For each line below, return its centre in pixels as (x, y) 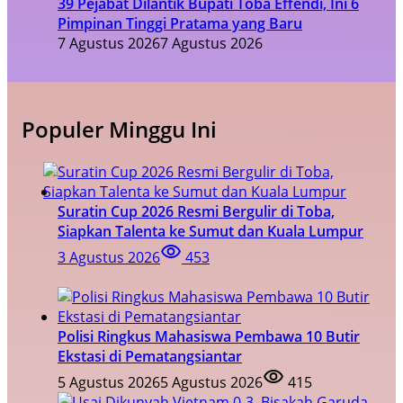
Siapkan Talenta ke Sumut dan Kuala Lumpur (210, 231)
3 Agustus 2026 (109, 257)
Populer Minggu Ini (119, 129)
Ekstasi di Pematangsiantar (150, 356)
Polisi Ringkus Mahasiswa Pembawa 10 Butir (209, 336)
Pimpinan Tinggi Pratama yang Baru (180, 24)
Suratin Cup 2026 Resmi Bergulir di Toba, (196, 211)
